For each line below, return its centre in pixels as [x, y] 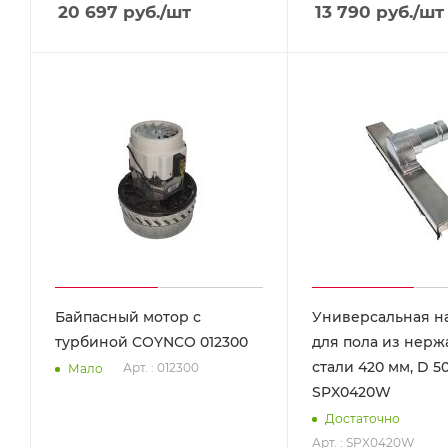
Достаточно [362, 418]
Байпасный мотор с [128, 317]
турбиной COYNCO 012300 [151, 342]
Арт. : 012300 [161, 368]
